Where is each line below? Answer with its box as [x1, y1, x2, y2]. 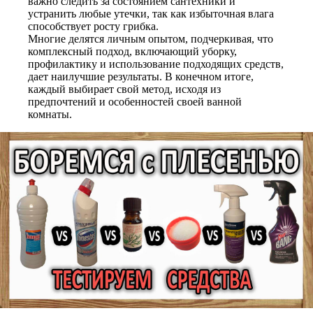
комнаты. [28, 108, 72, 120]
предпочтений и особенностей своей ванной [28, 96, 242, 108]
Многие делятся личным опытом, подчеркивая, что [28, 33, 273, 45]
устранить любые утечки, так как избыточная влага [28, 8, 274, 20]
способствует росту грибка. [28, 20, 159, 32]
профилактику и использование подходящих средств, [28, 58, 284, 70]
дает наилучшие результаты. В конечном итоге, [28, 71, 254, 82]
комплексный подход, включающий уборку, [28, 45, 237, 57]
